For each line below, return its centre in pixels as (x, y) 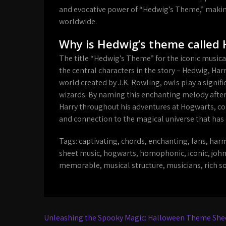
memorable (79, 165)
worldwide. (78, 21)
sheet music (79, 153)
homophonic (162, 153)
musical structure (133, 165)
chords (133, 141)
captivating (98, 141)
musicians (184, 165)
